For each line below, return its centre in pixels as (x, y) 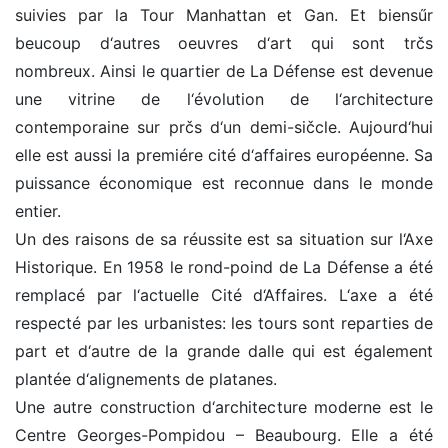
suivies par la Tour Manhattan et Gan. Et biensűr (224, 15)
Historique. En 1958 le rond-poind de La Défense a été (224, 267)
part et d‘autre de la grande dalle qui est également (224, 351)
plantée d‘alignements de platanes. (146, 379)
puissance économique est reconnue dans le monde (224, 183)
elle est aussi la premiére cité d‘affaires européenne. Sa (224, 155)
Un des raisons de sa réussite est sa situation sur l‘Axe (224, 239)
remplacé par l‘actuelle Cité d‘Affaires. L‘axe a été (224, 295)
